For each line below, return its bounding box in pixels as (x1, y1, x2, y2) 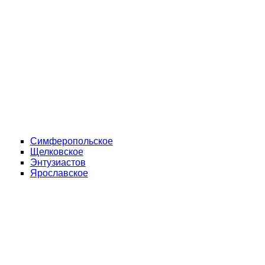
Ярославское (30, 168, 88, 178)
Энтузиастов (30, 157, 86, 167)
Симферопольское (30, 136, 113, 146)
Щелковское (30, 147, 83, 157)
